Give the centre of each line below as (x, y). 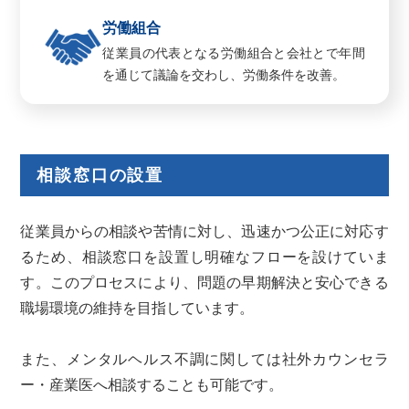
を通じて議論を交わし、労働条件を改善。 (224, 75)
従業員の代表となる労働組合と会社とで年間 (234, 53)
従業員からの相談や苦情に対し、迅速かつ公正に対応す (204, 232)
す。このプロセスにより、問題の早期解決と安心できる (204, 283)
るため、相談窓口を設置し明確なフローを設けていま (204, 257)
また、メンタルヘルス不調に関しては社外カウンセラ (204, 360)
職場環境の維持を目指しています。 (137, 309)
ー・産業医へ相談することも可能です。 (152, 385)
